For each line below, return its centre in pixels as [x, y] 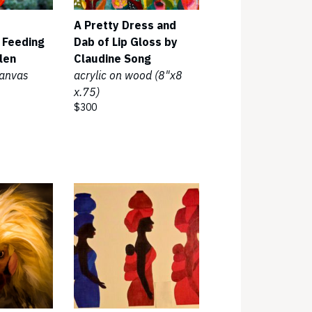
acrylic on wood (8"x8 [128, 75]
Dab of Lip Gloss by [126, 42]
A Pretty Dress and [125, 25]
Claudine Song [112, 58]
